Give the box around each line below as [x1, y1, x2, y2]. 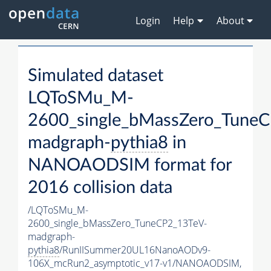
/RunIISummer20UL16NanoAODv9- [59, 243, 211, 257]
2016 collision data [28, 179, 172, 197]
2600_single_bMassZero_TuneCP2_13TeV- [28, 217, 207, 230]
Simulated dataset [28, 67, 163, 85]
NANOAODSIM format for [28, 157, 232, 175]
